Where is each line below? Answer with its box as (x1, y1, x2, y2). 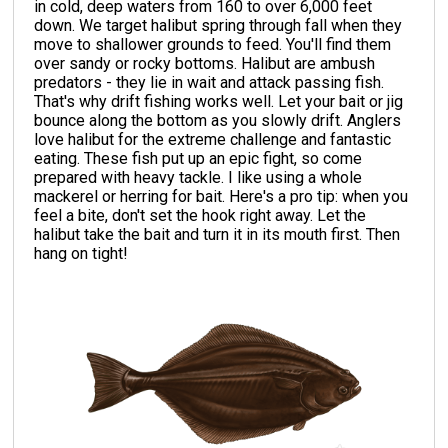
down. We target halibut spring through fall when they (34, 15, 403, 35)
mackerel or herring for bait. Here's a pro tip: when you (34, 186, 409, 206)
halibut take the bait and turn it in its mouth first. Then (34, 224, 401, 244)
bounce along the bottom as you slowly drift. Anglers (34, 110, 402, 130)
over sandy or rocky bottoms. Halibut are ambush (34, 53, 376, 73)
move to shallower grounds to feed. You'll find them (34, 34, 392, 54)
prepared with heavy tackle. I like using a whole (34, 167, 363, 187)
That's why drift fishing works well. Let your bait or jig (34, 91, 404, 111)
